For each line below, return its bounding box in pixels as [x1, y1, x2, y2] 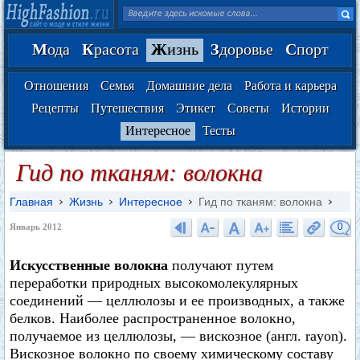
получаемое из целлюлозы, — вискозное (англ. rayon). [10, 328, 347, 344]
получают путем [168, 257, 273, 273]
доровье [219, 40, 273, 58]
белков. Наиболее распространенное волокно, [10, 310, 296, 326]
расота [93, 40, 139, 58]
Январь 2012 [10, 222, 62, 231]
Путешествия [90, 101, 164, 115]
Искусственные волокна [10, 257, 168, 273]
